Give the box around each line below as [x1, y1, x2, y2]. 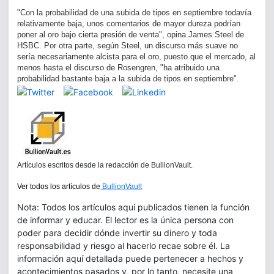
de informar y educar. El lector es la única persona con [17, 215, 234, 226]
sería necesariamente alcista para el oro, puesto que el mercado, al [17, 52, 256, 62]
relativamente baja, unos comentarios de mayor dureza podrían [17, 19, 240, 29]
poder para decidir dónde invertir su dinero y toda [17, 228, 217, 239]
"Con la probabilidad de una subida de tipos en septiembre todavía [17, 8, 251, 18]
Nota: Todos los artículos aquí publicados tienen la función [17, 202, 250, 213]
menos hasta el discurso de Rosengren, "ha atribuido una [17, 63, 220, 73]
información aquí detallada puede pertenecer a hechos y [17, 253, 243, 264]
